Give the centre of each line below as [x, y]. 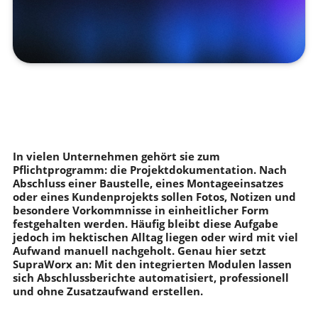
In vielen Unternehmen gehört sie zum [116, 156]
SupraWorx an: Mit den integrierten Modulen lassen [152, 264]
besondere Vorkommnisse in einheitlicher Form [141, 210]
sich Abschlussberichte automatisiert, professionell [150, 277]
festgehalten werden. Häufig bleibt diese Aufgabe [145, 223]
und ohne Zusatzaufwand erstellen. [108, 291]
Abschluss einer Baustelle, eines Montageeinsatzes [148, 183]
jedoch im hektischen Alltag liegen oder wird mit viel [155, 237]
